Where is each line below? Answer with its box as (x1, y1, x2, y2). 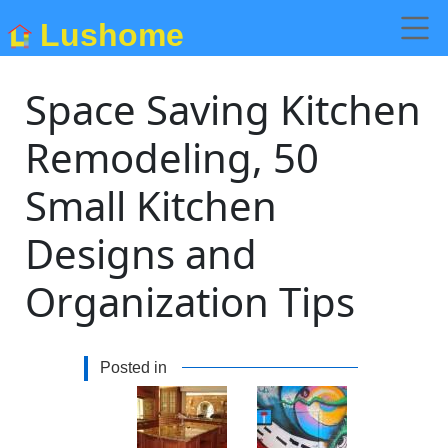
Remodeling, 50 (25, 130, 320, 185)
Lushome (40, 16, 184, 53)
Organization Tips (25, 274, 356, 329)
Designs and (25, 226, 258, 281)
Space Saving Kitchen (25, 82, 422, 137)
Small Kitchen (25, 178, 278, 233)
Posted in (100, 359, 167, 376)
